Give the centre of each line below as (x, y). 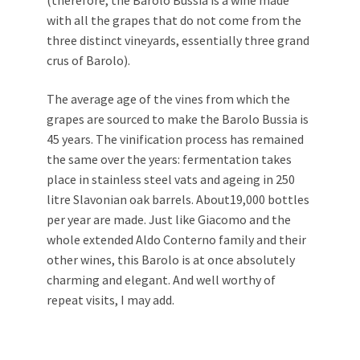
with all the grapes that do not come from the (174, 20)
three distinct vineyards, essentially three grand (178, 41)
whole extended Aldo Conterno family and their (176, 240)
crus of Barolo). (88, 61)
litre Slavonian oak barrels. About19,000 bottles (178, 200)
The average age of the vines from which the (168, 99)
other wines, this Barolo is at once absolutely (171, 260)
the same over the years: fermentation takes (169, 160)
